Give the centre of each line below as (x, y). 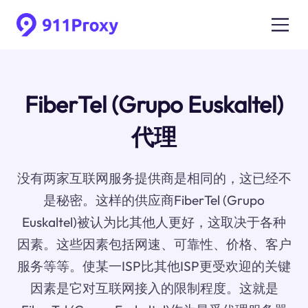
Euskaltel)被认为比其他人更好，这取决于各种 (154, 222)
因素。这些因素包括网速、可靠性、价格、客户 (154, 244)
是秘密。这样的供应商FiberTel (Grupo (154, 200)
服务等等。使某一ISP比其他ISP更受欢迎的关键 (154, 266)
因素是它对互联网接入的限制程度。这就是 (154, 288)
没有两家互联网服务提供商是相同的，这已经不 (154, 178)
